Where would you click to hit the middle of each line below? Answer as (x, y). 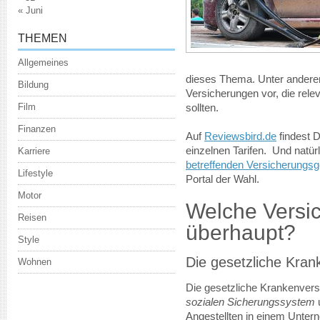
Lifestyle (35, 173)
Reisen (32, 217)
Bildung (33, 85)
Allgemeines (43, 62)
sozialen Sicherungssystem (250, 302)
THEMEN (42, 38)
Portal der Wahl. (222, 179)
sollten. (202, 108)
